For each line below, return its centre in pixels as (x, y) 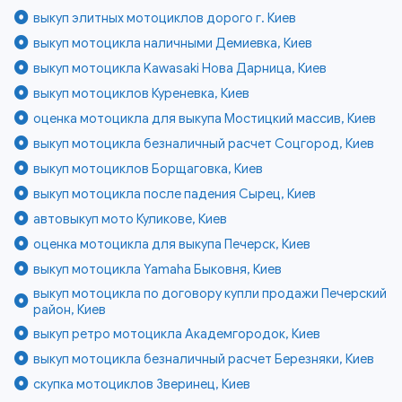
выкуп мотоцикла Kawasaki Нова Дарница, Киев (180, 68)
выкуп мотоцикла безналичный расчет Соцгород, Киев (204, 143)
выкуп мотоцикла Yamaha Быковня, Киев (158, 269)
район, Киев (70, 309)
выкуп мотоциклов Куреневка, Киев (142, 93)
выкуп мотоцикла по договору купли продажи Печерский (210, 293)
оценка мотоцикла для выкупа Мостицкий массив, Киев (205, 118)
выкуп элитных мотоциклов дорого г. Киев (165, 17)
